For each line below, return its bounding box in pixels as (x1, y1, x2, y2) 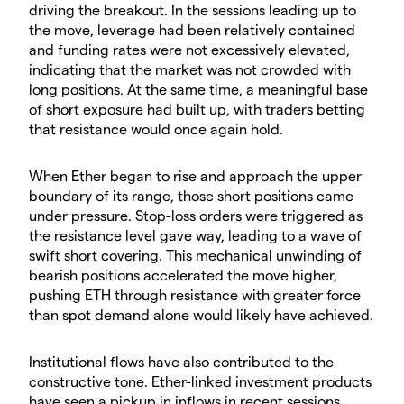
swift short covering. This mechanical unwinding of (29, 246, 362, 263)
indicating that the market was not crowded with (29, 60, 351, 78)
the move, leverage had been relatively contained (29, 21, 355, 38)
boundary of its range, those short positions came (29, 187, 353, 204)
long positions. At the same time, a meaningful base (29, 80, 368, 97)
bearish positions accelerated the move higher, (29, 266, 337, 283)
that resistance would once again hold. (29, 120, 283, 137)
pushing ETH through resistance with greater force (29, 286, 361, 303)
